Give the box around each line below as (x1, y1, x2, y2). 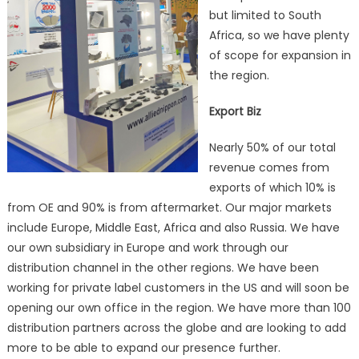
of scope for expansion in (208, 46, 351, 63)
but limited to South (208, 6, 321, 23)
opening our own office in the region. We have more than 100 (6, 299, 351, 316)
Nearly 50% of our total (208, 139, 336, 155)
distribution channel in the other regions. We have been (6, 259, 319, 276)
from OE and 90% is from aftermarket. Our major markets (6, 199, 332, 216)
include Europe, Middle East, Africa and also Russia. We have (6, 219, 340, 236)
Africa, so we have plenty (208, 26, 349, 43)
